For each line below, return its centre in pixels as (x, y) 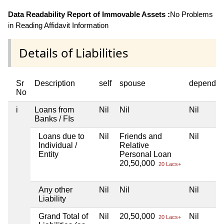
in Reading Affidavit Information (58, 25)
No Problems (191, 14)
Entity (48, 154)
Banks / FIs (54, 118)
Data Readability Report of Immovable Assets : (89, 14)
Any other (55, 189)
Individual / (58, 145)
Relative (134, 145)
